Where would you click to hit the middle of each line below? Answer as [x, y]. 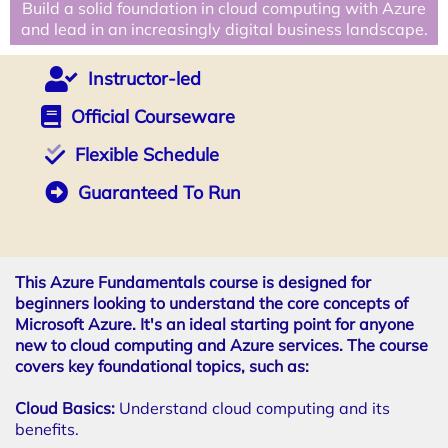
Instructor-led [144, 78]
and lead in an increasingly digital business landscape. [224, 29]
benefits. [47, 429]
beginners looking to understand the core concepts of [211, 303]
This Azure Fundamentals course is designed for [193, 282]
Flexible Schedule [147, 154]
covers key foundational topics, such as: [162, 366]
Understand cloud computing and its [254, 408]
